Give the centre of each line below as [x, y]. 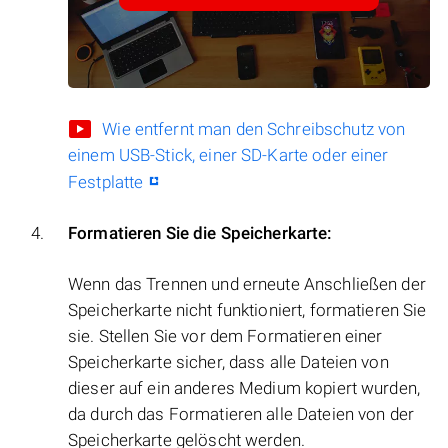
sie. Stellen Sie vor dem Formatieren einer [225, 336]
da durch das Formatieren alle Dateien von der [241, 414]
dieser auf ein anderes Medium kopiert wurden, [244, 388]
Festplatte [106, 182]
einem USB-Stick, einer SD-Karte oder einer [228, 155]
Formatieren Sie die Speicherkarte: [200, 233]
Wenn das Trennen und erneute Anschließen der [247, 284]
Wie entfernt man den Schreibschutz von [254, 129]
